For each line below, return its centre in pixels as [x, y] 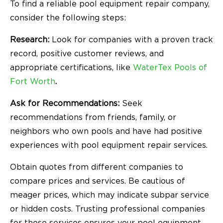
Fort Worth [33, 81]
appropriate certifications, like [70, 67]
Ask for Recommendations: [66, 103]
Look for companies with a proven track [132, 40]
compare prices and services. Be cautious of [98, 181]
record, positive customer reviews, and [87, 54]
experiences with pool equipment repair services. [109, 145]
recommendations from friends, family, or [93, 117]
